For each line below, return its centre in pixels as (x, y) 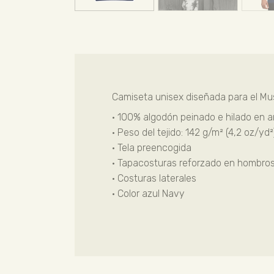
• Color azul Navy (148, 193)
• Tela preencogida (151, 147)
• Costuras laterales (154, 178)
